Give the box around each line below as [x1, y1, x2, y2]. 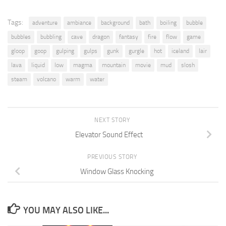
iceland [172, 47, 189, 54]
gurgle [129, 47, 144, 54]
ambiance [67, 19, 91, 26]
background [101, 19, 130, 26]
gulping [56, 47, 74, 54]
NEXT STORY [94, 116, 132, 124]
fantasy [119, 33, 138, 40]
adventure [32, 19, 58, 26]
